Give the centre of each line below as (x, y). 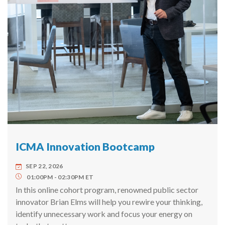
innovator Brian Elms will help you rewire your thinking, (109, 201)
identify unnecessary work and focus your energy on (104, 213)
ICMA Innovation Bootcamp (85, 146)
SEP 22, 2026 (44, 166)
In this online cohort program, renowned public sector (107, 189)
